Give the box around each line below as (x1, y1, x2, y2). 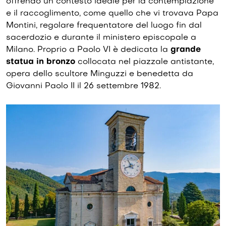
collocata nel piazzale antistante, (75, 58, 214, 67)
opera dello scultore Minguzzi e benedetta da (6, 70, 193, 79)
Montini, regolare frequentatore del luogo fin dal (6, 22, 202, 30)
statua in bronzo (6, 58, 75, 67)
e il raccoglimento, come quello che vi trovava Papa (6, 10, 218, 18)
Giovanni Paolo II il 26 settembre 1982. (6, 82, 161, 91)
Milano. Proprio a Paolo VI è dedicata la (6, 46, 171, 54)
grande (171, 46, 201, 54)
